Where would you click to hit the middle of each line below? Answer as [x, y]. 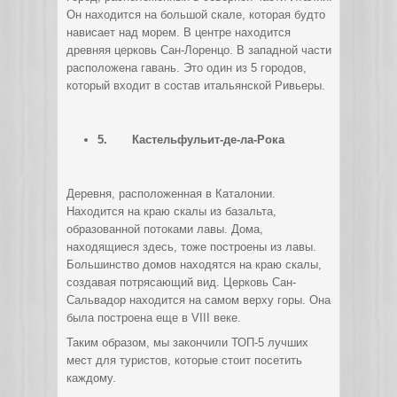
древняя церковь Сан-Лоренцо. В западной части [199, 50]
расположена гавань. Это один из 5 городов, [187, 68]
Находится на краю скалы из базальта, [171, 211]
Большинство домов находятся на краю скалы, [194, 265]
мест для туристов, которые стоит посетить [184, 360]
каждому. [91, 378]
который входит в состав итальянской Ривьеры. [196, 86]
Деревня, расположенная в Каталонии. [171, 194]
